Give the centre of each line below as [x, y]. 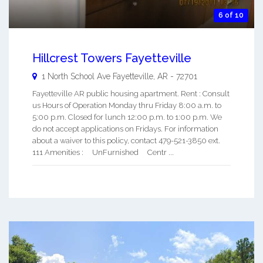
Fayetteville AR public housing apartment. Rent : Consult [131, 94]
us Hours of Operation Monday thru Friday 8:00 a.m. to [127, 106]
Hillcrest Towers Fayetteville [112, 58]
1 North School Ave [76, 77]
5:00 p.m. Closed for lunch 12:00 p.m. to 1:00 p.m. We [127, 117]
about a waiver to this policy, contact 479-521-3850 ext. [126, 141]
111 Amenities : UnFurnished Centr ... [103, 153]
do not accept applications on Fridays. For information [125, 129]
